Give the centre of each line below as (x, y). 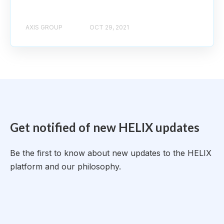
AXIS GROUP (44, 27)
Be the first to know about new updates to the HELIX (111, 153)
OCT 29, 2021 (109, 27)
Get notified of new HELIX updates (105, 127)
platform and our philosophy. (67, 167)
